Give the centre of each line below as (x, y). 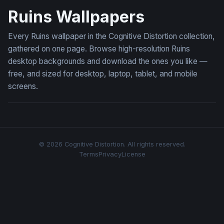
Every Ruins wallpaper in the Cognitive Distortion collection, (111, 36)
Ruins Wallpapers (76, 17)
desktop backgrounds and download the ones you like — (108, 61)
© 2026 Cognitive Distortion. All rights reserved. (112, 144)
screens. (23, 86)
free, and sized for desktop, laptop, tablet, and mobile (103, 74)
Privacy (110, 154)
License (133, 154)
